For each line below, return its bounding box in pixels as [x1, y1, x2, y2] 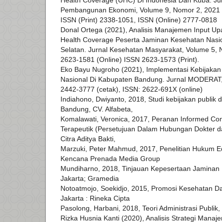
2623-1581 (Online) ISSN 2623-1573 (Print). [60, 55, 199, 64]
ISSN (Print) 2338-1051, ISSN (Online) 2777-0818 [60, 16, 217, 24]
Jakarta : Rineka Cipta [60, 194, 130, 203]
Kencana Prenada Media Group [60, 155, 160, 163]
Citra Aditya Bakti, [60, 135, 115, 143]
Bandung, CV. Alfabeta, [60, 105, 133, 113]
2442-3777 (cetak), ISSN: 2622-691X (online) [60, 85, 203, 94]
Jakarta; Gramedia [60, 174, 119, 183]
